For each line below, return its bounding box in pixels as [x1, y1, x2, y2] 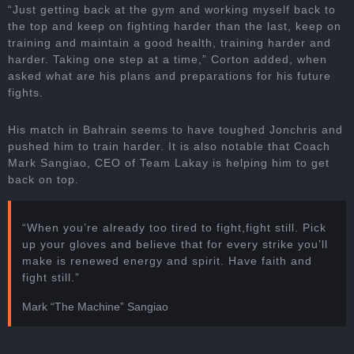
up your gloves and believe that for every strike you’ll [22, 238, 328, 251]
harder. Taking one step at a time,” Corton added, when [8, 53, 327, 66]
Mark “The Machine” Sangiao [22, 300, 168, 314]
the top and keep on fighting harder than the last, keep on [8, 20, 341, 33]
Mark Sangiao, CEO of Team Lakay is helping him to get [8, 156, 330, 170]
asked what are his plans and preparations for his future [8, 70, 331, 83]
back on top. [8, 173, 79, 186]
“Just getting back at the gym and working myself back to [8, 3, 336, 17]
